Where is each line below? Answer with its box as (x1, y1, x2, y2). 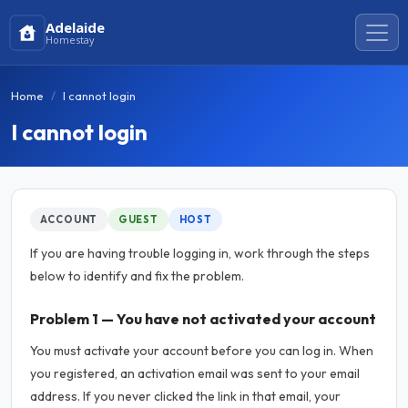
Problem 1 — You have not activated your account (30, 310, 376, 328)
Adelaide (46, 17, 106, 36)
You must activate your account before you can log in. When (30, 342, 373, 359)
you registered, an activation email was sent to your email (30, 365, 360, 382)
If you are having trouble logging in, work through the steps (30, 245, 370, 261)
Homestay (46, 32, 96, 46)
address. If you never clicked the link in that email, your (30, 388, 341, 404)
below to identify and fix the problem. (30, 268, 244, 284)
